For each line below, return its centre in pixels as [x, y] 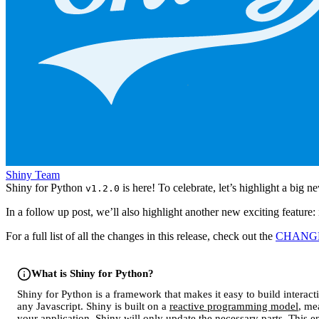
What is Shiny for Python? [93, 274]
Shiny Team [33, 174]
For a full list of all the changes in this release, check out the [141, 236]
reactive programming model [234, 306]
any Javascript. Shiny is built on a [93, 306]
